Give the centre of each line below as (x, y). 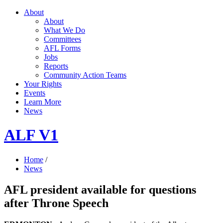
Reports (56, 66)
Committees (62, 39)
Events (35, 93)
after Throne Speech (56, 203)
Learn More (43, 102)
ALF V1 (31, 135)
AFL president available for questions (100, 189)
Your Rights (43, 84)
